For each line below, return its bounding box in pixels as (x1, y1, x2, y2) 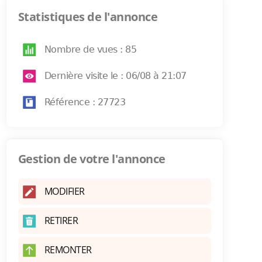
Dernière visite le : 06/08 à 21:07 (44, 70, 187, 81)
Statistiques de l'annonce (18, 9, 158, 25)
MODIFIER (44, 185, 85, 198)
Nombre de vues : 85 (44, 44, 137, 55)
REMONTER (44, 243, 92, 256)
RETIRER (44, 214, 78, 227)
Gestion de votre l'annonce (18, 151, 166, 167)
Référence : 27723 (44, 96, 126, 108)
